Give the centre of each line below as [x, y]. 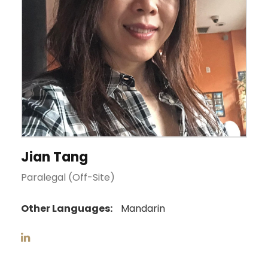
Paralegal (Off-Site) [68, 177]
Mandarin [142, 208]
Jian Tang [54, 157]
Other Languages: [67, 208]
